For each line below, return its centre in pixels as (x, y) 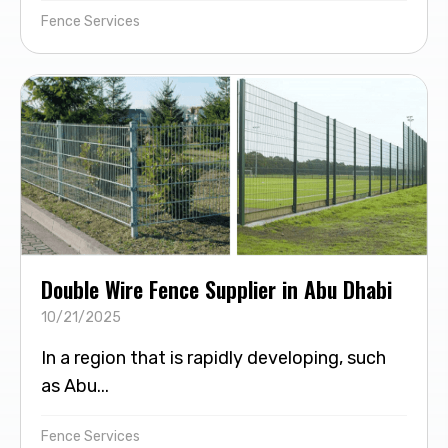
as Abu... (75, 385)
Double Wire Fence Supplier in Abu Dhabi (216, 288)
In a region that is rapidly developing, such (213, 357)
